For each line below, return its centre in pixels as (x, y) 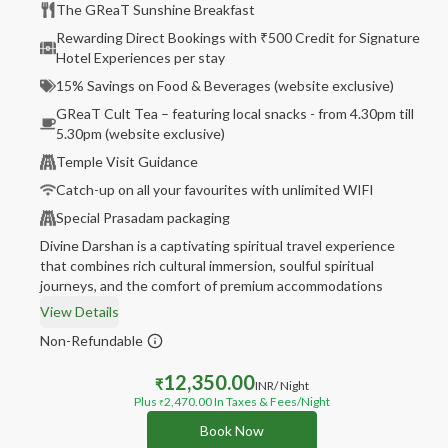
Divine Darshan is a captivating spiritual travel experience (217, 245)
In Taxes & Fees (254, 401)
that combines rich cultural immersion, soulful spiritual (207, 265)
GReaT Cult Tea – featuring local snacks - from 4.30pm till (235, 113)
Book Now (232, 430)
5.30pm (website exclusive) (140, 133)
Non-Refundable (91, 340)
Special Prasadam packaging (143, 217)
